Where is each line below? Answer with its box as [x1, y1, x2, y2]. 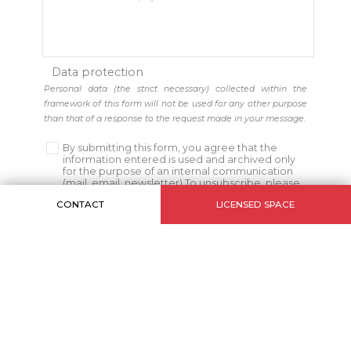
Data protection [51, 65, 143, 80]
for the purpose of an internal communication [63, 165, 294, 178]
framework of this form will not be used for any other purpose [43, 99, 307, 110]
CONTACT [56, 199, 104, 210]
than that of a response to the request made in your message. [43, 114, 306, 125]
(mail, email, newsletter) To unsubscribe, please [63, 177, 301, 190]
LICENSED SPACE [216, 199, 295, 210]
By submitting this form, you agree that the [63, 142, 278, 154]
